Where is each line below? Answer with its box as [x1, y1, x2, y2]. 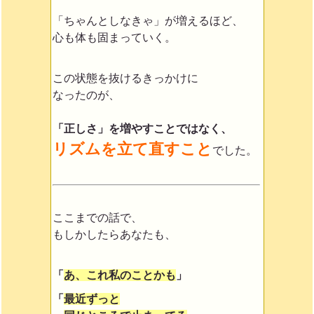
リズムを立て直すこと [52, 139, 212, 158]
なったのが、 [52, 88, 120, 101]
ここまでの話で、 [52, 211, 142, 224]
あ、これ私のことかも [63, 268, 176, 281]
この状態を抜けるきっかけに [52, 71, 198, 84]
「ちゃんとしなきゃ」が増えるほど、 [52, 14, 243, 27]
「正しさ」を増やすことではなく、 [52, 122, 232, 135]
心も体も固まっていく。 [52, 31, 176, 43]
